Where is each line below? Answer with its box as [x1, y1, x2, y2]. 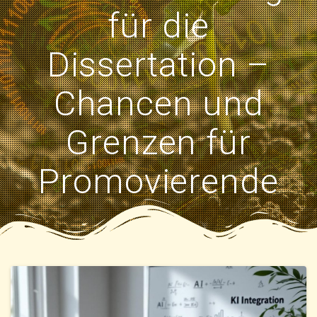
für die [108, 5, 209, 46]
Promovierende [38, 161, 279, 202]
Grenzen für [66, 122, 251, 163]
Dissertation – [47, 44, 270, 85]
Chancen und [53, 83, 264, 124]
